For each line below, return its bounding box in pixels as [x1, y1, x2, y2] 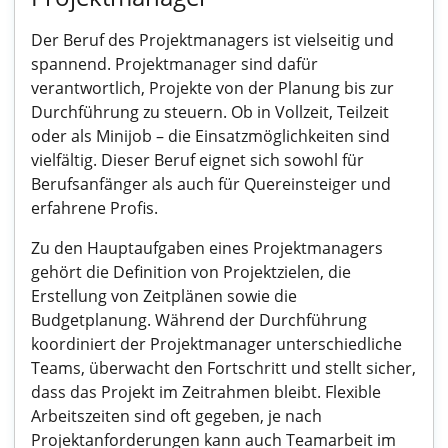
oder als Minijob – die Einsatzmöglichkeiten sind [31, 125, 390, 147]
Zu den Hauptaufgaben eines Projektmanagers [31, 237, 383, 259]
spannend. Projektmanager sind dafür [31, 53, 318, 75]
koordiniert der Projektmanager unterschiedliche [31, 333, 402, 355]
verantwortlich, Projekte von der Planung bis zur [31, 77, 394, 99]
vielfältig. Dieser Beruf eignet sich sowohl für [31, 149, 364, 171]
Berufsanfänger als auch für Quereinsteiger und [31, 173, 391, 195]
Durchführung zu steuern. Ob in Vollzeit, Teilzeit [31, 101, 389, 123]
